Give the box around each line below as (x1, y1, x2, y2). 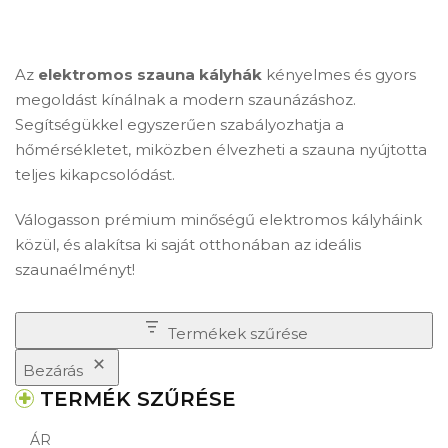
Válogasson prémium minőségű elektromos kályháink (15, 210, 422, 229)
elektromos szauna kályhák (38, 65, 262, 84)
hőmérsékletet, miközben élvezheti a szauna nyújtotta (15, 140, 427, 159)
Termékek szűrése (168, 324, 308, 343)
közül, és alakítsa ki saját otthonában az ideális (15, 235, 361, 254)
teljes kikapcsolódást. (15, 165, 175, 184)
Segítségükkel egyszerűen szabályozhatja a (15, 115, 344, 134)
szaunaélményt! (15, 260, 135, 279)
